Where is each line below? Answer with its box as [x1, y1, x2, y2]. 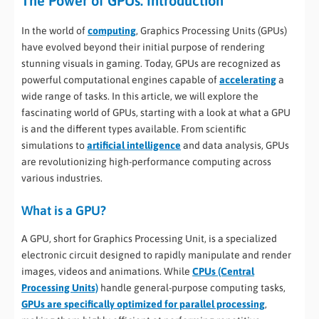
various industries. [21, 172, 103, 184]
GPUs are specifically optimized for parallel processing [21, 298, 265, 310]
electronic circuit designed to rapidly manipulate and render [21, 249, 291, 261]
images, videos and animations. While [21, 265, 192, 277]
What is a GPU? [21, 203, 106, 219]
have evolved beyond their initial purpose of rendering [21, 41, 265, 53]
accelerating [219, 74, 276, 86]
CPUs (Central [192, 265, 254, 277]
